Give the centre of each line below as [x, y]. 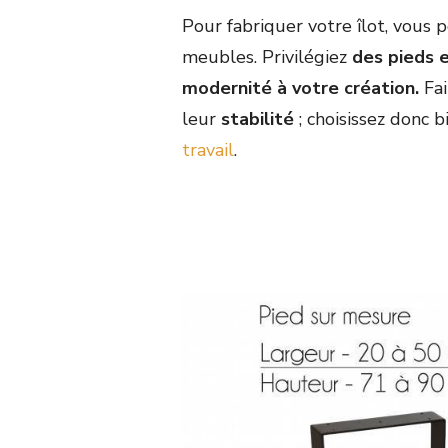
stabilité [257, 119]
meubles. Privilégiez [267, 57]
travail [208, 150]
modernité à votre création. [303, 88]
